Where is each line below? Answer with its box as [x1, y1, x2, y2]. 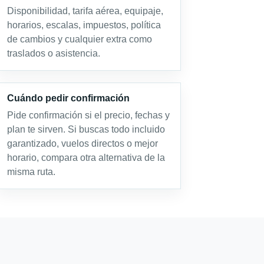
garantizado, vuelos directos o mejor [6, 138, 158, 148]
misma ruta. [6, 167, 55, 177]
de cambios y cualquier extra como [6, 34, 152, 44]
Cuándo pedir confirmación [6, 93, 130, 103]
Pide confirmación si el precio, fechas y [6, 110, 170, 120]
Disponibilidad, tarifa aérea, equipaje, [6, 6, 163, 16]
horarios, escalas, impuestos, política [6, 20, 161, 30]
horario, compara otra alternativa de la [6, 153, 165, 163]
